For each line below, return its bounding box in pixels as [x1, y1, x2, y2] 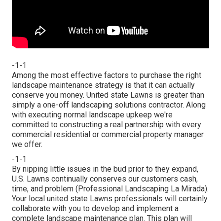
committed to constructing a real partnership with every [12, 120, 201, 130]
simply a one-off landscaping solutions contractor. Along [12, 100, 206, 110]
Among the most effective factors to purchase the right [12, 71, 201, 80]
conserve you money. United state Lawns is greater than [12, 90, 204, 100]
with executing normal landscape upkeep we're [12, 110, 173, 120]
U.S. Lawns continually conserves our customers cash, [12, 174, 198, 184]
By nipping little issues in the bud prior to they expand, [12, 164, 198, 174]
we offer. [12, 140, 42, 149]
